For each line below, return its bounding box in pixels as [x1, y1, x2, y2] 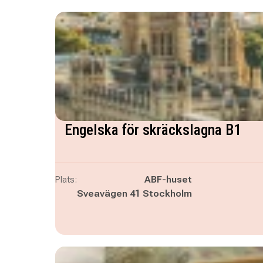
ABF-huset [144, 174, 192, 185]
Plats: [55, 174, 77, 185]
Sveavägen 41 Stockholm [76, 188, 192, 199]
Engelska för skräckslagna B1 [64, 121, 241, 139]
